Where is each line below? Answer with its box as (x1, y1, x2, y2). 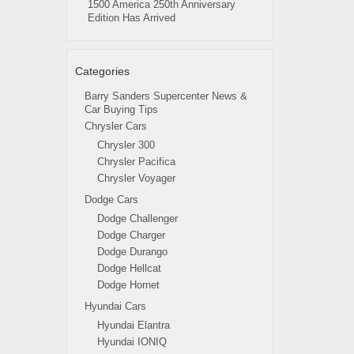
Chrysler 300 (96, 139, 155, 151)
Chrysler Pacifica (96, 156, 175, 168)
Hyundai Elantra (96, 319, 170, 331)
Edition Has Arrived (87, 12, 175, 24)
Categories (74, 65, 130, 77)
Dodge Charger (96, 229, 165, 241)
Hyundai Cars (84, 300, 146, 312)
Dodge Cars (84, 194, 138, 205)
